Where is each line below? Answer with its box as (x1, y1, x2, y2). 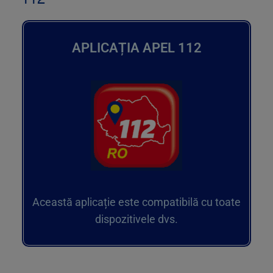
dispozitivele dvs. (95, 213, 178, 226)
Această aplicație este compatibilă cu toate (32, 196, 241, 209)
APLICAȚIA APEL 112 (71, 40, 202, 56)
